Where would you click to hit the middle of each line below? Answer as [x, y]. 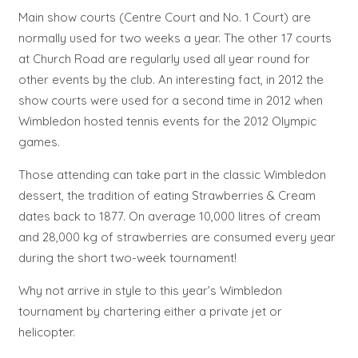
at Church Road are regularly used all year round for [164, 58]
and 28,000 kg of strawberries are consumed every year [177, 237]
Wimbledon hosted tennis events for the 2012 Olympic [167, 121]
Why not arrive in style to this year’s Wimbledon [150, 290]
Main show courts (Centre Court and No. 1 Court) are [164, 17]
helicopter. [46, 332]
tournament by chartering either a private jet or [150, 311]
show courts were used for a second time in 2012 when [170, 100]
